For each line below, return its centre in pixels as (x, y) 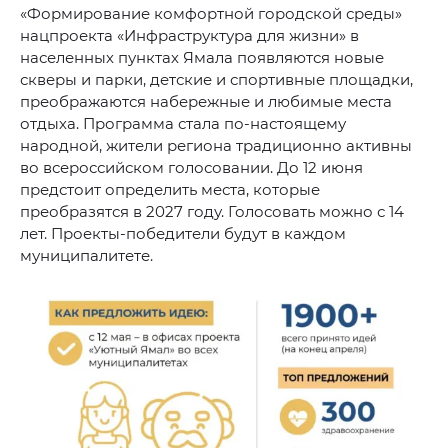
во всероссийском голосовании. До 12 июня (191, 167)
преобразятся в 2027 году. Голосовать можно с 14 (212, 211)
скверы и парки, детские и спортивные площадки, (216, 79)
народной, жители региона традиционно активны (216, 145)
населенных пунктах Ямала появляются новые (202, 57)
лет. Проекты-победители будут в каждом (183, 233)
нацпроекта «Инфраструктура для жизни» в (189, 35)
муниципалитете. (86, 255)
